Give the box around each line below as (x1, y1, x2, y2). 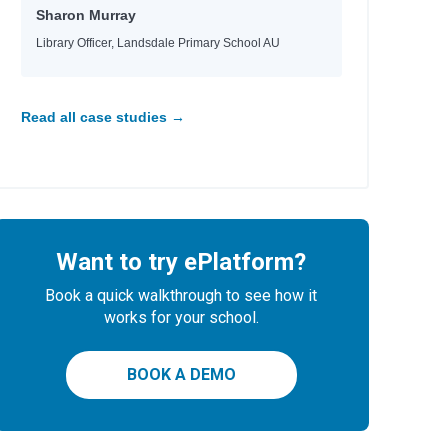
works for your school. (103, 308, 259, 327)
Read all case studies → (20, 109, 185, 125)
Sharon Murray (35, 7, 136, 23)
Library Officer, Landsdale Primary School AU (35, 36, 280, 50)
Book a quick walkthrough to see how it (45, 286, 318, 305)
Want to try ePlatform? (56, 248, 307, 276)
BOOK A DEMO (126, 365, 236, 384)
